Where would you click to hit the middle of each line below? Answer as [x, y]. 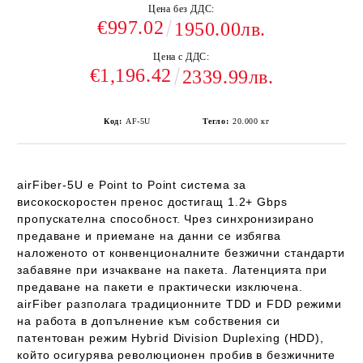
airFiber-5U [50, 185]
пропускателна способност [97, 219]
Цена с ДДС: [181, 57]
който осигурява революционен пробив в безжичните [177, 355]
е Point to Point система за [165, 185]
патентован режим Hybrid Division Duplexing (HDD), [171, 338]
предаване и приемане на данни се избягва [149, 236]
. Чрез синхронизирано [245, 219]
